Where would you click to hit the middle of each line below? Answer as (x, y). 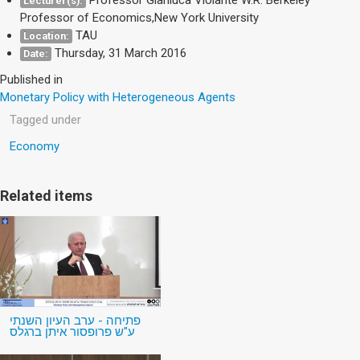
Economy (35, 146)
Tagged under (45, 119)
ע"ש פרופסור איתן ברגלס (72, 332)
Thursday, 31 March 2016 (121, 53)
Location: (46, 35)
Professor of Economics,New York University (139, 17)
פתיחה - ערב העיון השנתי (75, 321)
